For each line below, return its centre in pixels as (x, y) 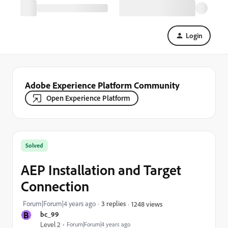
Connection (55, 186)
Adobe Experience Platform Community (102, 85)
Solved (34, 145)
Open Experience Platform (88, 98)
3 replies (113, 203)
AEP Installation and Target (101, 170)
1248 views (147, 204)
